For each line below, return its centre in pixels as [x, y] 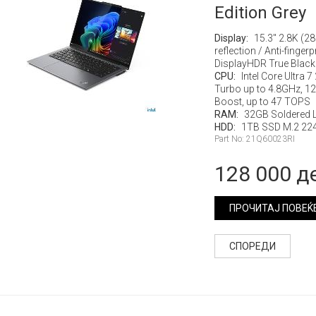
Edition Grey [260, 13]
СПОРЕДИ [252, 246]
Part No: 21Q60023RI [254, 139]
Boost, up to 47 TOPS [262, 102]
